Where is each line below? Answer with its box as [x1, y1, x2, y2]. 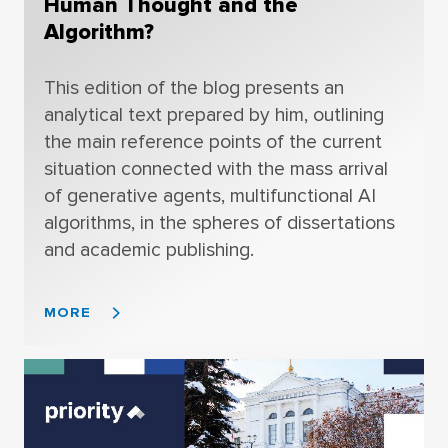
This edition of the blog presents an [43, 75, 344, 100]
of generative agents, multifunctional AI [43, 183, 376, 208]
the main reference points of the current [43, 129, 382, 154]
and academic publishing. [43, 237, 254, 262]
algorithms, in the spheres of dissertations [43, 210, 395, 235]
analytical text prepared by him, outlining [43, 102, 384, 127]
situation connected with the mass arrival [43, 156, 388, 181]
